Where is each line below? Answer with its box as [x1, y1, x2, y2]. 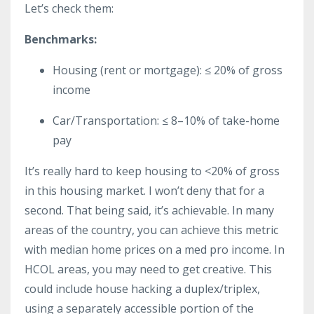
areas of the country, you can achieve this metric [25, 221, 278, 238]
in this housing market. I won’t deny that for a [25, 182, 264, 198]
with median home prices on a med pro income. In [25, 241, 285, 257]
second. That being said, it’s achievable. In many [25, 202, 274, 218]
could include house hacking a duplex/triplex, [25, 280, 260, 296]
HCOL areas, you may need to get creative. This [25, 261, 272, 277]
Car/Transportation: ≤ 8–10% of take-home [53, 112, 280, 128]
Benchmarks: [25, 31, 97, 47]
